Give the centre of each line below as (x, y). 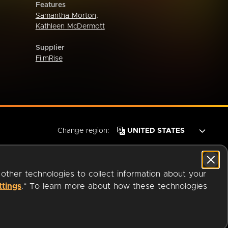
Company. (76, 220)
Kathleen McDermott (70, 26)
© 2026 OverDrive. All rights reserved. (154, 219)
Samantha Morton (66, 16)
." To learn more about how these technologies (114, 186)
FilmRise (49, 58)
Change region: (83, 131)
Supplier (50, 48)
